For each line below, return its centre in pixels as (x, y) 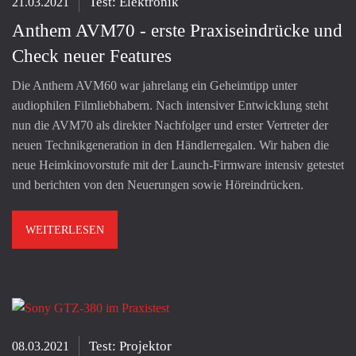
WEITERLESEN (65, 230)
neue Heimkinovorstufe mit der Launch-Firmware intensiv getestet (178, 165)
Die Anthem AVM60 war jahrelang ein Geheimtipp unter (155, 86)
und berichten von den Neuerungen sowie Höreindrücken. (158, 185)
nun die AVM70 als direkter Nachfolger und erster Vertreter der (170, 126)
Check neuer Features (92, 56)
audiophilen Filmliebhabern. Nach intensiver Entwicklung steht (170, 106)
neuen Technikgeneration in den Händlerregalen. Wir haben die (170, 145)
